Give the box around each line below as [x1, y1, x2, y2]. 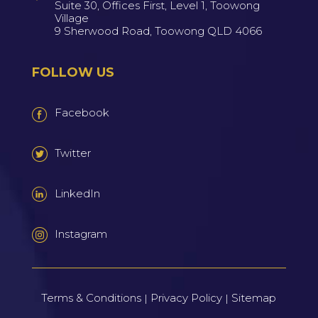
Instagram [54, 226, 107, 241]
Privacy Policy [150, 290, 223, 305]
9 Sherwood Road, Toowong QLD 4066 [54, 23, 262, 38]
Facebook [54, 105, 109, 119]
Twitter [54, 146, 91, 160]
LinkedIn [54, 186, 100, 200]
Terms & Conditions [41, 290, 142, 305]
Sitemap [231, 290, 277, 305]
